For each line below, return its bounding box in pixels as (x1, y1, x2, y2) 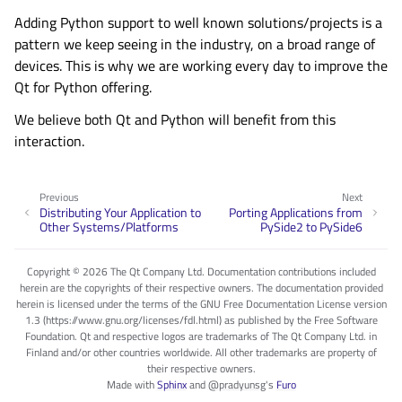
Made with (106, 375, 157, 393)
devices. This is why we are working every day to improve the (14, 55, 388, 77)
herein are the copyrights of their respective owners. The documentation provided (19, 278, 383, 296)
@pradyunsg (207, 375, 266, 393)
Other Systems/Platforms (39, 216, 179, 236)
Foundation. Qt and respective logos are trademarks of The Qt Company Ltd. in (25, 327, 377, 345)
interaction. (14, 130, 84, 153)
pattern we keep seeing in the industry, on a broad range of (14, 33, 375, 56)
